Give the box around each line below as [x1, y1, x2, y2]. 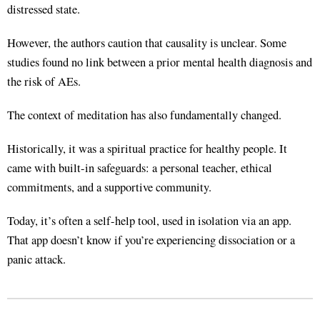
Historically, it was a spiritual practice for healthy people [7, 140, 274, 156]
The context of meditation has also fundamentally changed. [7, 106, 281, 123]
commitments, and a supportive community [7, 179, 209, 195]
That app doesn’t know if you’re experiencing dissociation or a [7, 231, 295, 248]
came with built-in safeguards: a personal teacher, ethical [7, 159, 272, 176]
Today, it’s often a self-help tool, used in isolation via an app [7, 212, 289, 229]
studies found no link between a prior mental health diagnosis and [7, 54, 312, 70]
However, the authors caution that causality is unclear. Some [7, 34, 286, 51]
